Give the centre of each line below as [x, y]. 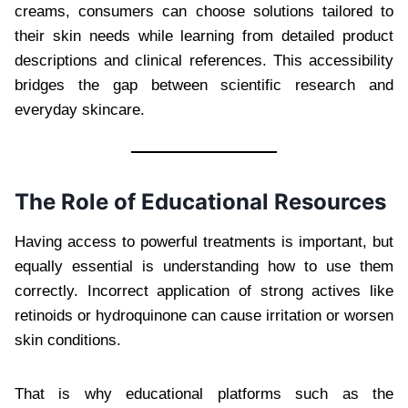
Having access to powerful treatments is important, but [204, 241]
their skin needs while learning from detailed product [204, 36]
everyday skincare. [80, 109]
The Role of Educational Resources [200, 201]
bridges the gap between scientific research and [204, 85]
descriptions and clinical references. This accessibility [204, 60]
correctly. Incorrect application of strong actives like [204, 291]
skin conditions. [68, 340]
